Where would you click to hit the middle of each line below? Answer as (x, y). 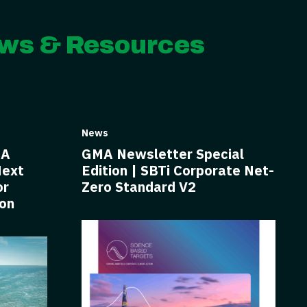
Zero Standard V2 (139, 187)
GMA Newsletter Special (163, 154)
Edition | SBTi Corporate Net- (178, 171)
